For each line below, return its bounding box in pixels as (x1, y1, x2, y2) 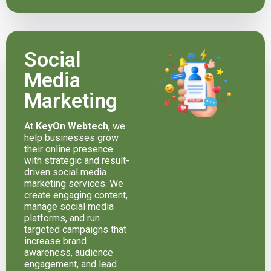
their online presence (24, 143, 113, 155)
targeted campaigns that (24, 223, 126, 235)
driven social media (24, 166, 106, 178)
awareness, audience (24, 246, 113, 258)
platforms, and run (24, 212, 100, 224)
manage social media (24, 200, 114, 212)
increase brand (24, 235, 87, 247)
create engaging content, (24, 189, 128, 201)
